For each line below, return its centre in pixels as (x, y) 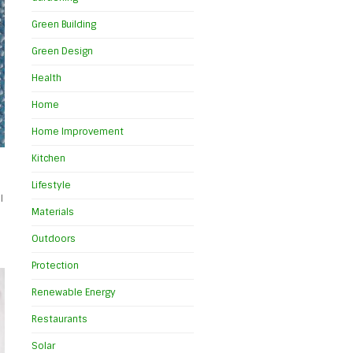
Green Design (63, 52)
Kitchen (49, 159)
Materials (53, 212)
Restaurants (60, 320)
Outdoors (54, 239)
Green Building (64, 25)
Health (47, 78)
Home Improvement (78, 132)
